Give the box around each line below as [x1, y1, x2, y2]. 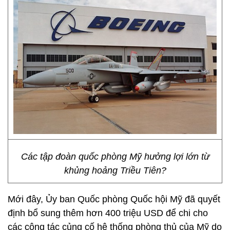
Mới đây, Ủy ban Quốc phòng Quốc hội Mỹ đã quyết [8, 194, 220, 204]
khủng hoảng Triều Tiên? [64, 165, 166, 176]
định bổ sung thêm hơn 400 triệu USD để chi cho [8, 208, 208, 218]
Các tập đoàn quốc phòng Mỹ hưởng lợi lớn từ [21, 151, 209, 162]
